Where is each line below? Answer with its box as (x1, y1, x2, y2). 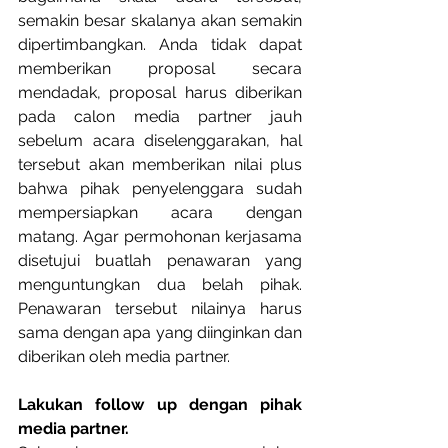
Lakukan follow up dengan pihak (18, 395, 302, 414)
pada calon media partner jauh (18, 107, 302, 126)
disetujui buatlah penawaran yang (18, 251, 302, 270)
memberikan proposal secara (18, 59, 302, 78)
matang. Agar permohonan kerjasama (18, 227, 302, 246)
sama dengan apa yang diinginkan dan (18, 323, 302, 342)
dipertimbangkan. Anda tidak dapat (18, 35, 302, 54)
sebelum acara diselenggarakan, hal (18, 131, 302, 150)
